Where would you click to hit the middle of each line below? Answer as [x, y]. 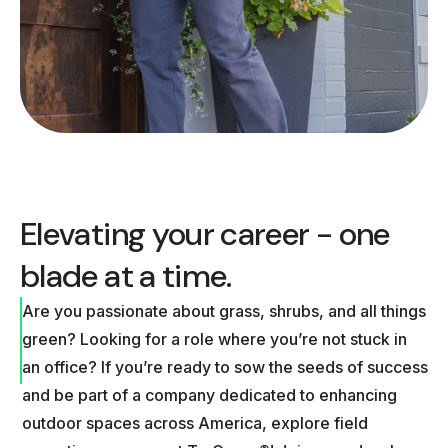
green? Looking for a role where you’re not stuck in [214, 339]
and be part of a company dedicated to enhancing [209, 395]
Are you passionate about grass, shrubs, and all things [224, 311]
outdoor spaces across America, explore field [195, 423]
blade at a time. [126, 276]
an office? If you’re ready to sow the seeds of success [225, 367]
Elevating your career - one [205, 234]
